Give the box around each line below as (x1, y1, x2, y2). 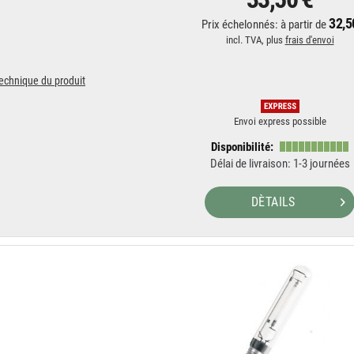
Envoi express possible (233, 115, 326, 127)
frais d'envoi (284, 34, 334, 46)
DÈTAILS (251, 194, 296, 209)
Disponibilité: (210, 140, 276, 154)
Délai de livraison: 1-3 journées (209, 156, 350, 171)
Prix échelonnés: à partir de (201, 17, 330, 32)
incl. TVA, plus (225, 34, 285, 46)
